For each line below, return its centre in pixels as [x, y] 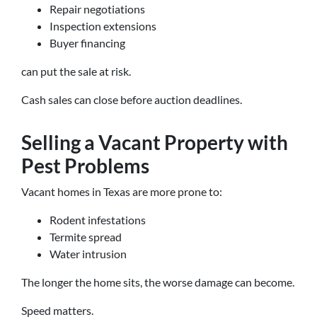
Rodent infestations [98, 220]
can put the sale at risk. [76, 71]
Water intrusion [88, 254]
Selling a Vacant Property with [155, 142]
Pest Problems [85, 166]
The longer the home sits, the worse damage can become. [158, 282]
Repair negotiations [97, 9]
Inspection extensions [103, 26]
